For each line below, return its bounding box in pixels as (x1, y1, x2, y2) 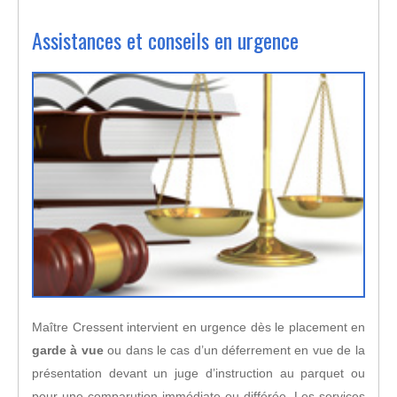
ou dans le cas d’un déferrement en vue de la (103, 342, 365, 357)
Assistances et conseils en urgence (32, 24, 299, 56)
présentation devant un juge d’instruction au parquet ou (32, 365, 365, 380)
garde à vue (32, 342, 104, 357)
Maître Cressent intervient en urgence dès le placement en (32, 319, 365, 334)
